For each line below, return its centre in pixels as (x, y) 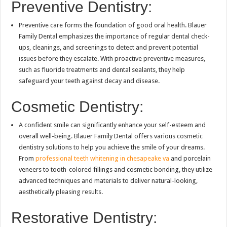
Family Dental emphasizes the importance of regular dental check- (115, 36)
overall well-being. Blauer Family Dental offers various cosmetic (111, 136)
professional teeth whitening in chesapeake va (103, 159)
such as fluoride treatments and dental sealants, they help (102, 70)
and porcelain (190, 159)
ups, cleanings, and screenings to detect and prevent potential (109, 48)
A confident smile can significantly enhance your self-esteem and (112, 125)
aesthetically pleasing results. (61, 192)
